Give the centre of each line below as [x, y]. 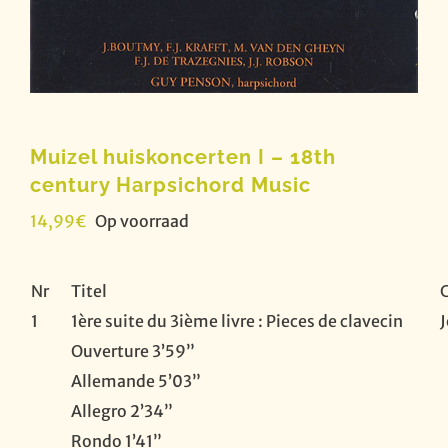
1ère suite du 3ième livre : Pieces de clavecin [237, 321]
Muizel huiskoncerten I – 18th [183, 157]
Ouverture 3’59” [133, 351]
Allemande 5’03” [136, 381]
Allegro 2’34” [122, 411]
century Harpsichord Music [170, 185]
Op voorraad [142, 221]
